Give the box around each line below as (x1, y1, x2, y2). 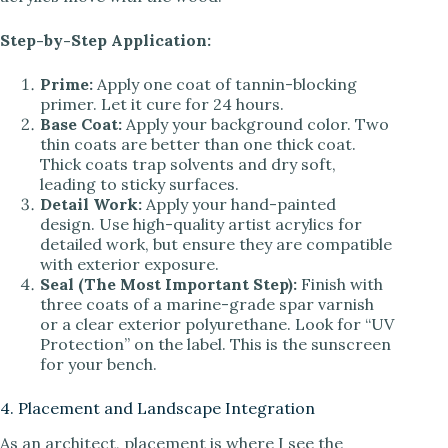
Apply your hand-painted (142, 194, 336, 215)
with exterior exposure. (40, 254, 219, 275)
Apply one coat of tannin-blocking (93, 74, 357, 95)
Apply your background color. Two (122, 114, 389, 135)
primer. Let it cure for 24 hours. (40, 94, 284, 115)
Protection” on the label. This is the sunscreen (40, 334, 391, 355)
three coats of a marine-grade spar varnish (40, 294, 374, 315)
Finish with (297, 274, 383, 295)
